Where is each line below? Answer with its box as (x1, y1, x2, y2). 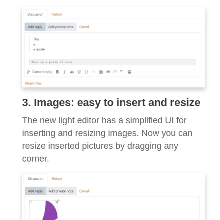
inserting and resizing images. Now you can (22, 128, 192, 138)
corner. (22, 153, 49, 164)
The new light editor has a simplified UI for (22, 115, 187, 125)
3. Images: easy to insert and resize (22, 96, 200, 109)
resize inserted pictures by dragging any (22, 140, 178, 151)
